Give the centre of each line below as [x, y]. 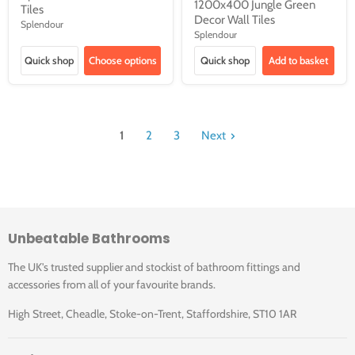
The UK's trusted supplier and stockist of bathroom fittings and [154, 267]
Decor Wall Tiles [235, 19]
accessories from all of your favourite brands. [112, 285]
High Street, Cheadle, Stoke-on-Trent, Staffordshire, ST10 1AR [152, 314]
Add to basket [298, 61]
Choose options [122, 61]
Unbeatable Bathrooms [89, 239]
